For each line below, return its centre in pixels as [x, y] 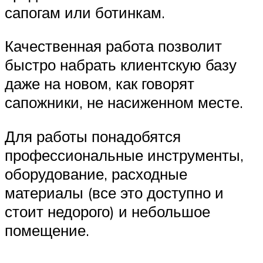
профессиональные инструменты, [124, 155]
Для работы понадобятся [93, 136]
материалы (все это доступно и [114, 193]
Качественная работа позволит [113, 46]
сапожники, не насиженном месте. [124, 102]
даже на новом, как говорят [100, 84]
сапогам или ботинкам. [85, 12]
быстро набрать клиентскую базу [121, 65]
